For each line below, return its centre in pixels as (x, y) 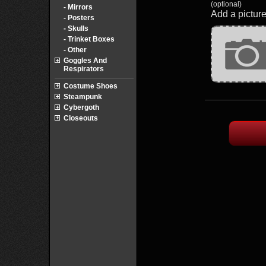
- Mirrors (78, 7)
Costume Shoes (91, 86)
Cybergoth (81, 107)
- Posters (79, 18)
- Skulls (76, 28)
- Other (75, 50)
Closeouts (81, 118)
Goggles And (85, 61)
